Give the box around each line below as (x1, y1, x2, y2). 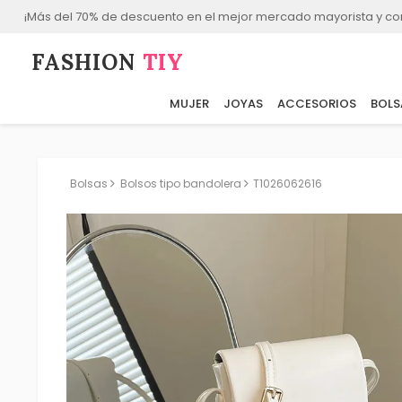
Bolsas (70, 176, 109, 191)
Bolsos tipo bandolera (119, 176, 241, 191)
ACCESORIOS (276, 95, 356, 113)
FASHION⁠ (31, 48, 144, 77)
